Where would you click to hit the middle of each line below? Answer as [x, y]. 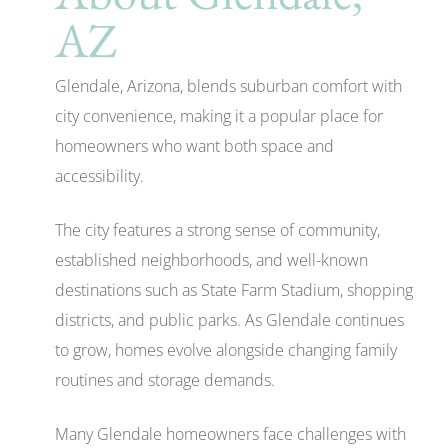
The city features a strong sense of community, [217, 229]
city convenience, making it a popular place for [219, 115]
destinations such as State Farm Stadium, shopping [234, 289]
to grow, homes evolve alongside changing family [226, 349]
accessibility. [99, 175]
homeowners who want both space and [194, 145]
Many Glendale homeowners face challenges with [230, 433]
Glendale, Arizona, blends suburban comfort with [228, 85]
